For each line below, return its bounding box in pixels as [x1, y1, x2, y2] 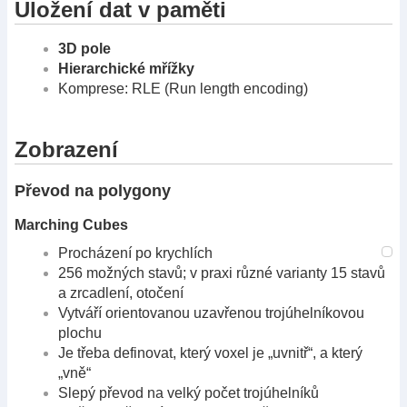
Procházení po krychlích [58, 245, 213, 262]
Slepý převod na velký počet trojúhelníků [58, 385, 319, 402]
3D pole [58, 40, 111, 56]
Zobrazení [15, 137, 118, 163]
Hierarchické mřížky [58, 60, 194, 76]
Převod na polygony [15, 182, 171, 201]
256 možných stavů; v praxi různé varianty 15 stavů [58, 265, 385, 282]
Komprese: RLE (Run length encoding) [58, 80, 308, 96]
